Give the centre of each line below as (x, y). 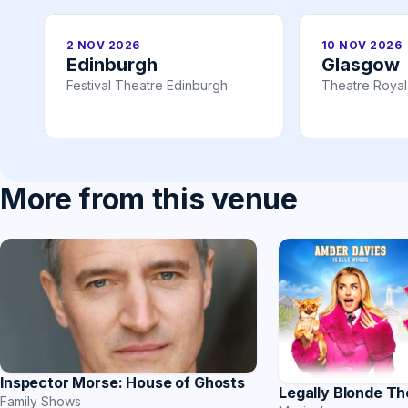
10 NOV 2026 (362, 46)
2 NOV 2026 (103, 46)
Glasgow (361, 65)
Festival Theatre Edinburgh (147, 86)
